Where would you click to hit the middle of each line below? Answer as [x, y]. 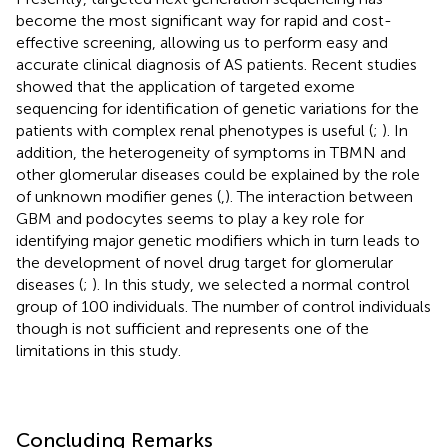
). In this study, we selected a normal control [251, 284]
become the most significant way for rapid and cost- [204, 20]
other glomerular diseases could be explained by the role [218, 174]
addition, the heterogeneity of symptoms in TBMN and [211, 152]
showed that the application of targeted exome [185, 86]
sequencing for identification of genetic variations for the [217, 108]
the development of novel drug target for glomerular [204, 262]
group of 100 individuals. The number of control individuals [223, 306]
